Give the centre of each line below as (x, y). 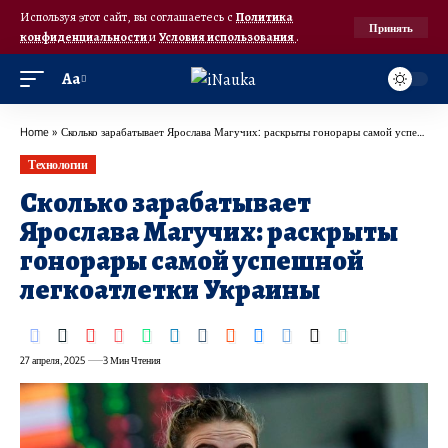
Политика (264, 16)
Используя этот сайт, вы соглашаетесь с (128, 16)
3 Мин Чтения (131, 360)
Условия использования (227, 36)
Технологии (58, 164)
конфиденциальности (84, 36)
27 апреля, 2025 (52, 360)
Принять (391, 27)
